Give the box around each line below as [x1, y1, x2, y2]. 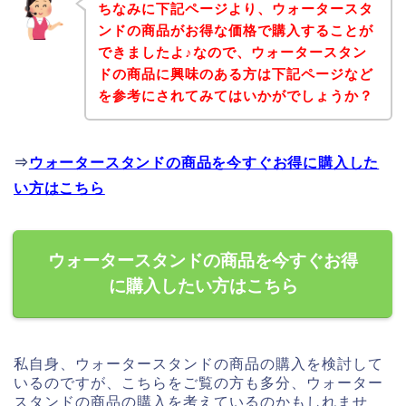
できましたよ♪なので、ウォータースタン [97, 44, 367, 61]
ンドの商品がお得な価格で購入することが [97, 23, 373, 39]
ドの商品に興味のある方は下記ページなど [97, 66, 373, 82]
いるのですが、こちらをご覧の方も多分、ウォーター [14, 375, 383, 391]
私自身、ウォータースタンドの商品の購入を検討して [14, 356, 383, 372]
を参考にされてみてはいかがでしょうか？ [97, 88, 373, 104]
